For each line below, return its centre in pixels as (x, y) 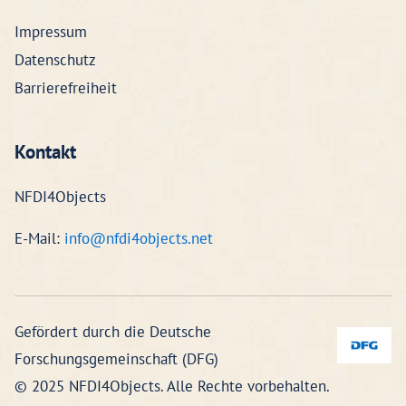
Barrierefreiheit (66, 88)
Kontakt (45, 152)
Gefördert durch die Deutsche (113, 332)
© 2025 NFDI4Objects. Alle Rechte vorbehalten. (172, 386)
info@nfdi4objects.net (139, 238)
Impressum (51, 32)
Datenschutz (55, 60)
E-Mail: (39, 238)
